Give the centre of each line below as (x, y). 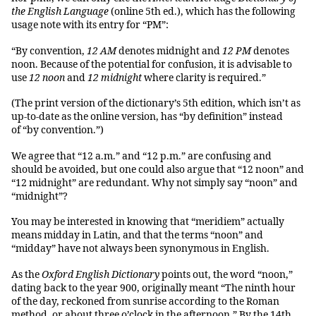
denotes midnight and (169, 51)
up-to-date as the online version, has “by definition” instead (147, 117)
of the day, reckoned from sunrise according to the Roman (145, 301)
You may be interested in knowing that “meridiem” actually (148, 222)
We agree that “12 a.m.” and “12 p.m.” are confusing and (141, 156)
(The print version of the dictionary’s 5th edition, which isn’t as (156, 104)
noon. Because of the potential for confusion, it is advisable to (152, 64)
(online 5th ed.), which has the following (203, 12)
